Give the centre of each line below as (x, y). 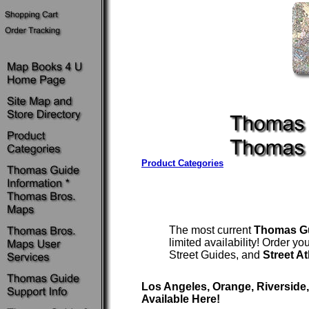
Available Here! (181, 299)
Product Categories (182, 163)
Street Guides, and (216, 255)
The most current (211, 230)
